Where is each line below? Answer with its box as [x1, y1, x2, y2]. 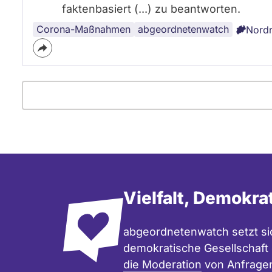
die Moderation [123, 258, 202, 271]
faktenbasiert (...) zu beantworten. [62, 2, 240, 15]
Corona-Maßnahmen [36, 23, 131, 35]
